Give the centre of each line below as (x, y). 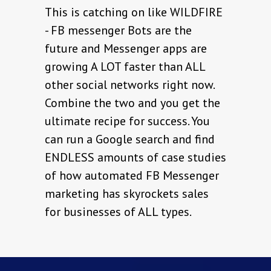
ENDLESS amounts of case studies (135, 158)
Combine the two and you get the (132, 103)
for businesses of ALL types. (118, 212)
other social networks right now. (129, 85)
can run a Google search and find (130, 139)
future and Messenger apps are (126, 49)
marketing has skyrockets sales (127, 194)
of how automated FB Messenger (132, 176)
